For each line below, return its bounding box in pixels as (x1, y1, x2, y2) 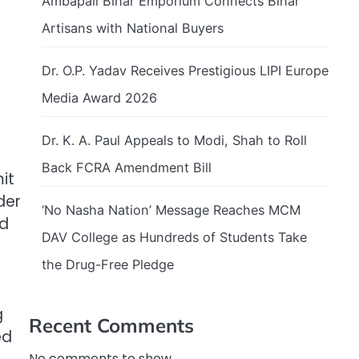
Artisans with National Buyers (42, 19, 224, 36)
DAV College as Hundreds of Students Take (42, 228, 307, 245)
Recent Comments (29, 313, 194, 337)
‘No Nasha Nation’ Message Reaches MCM (42, 201, 301, 218)
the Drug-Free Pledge (42, 256, 174, 272)
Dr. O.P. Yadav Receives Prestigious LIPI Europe (42, 62, 329, 79)
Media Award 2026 (42, 89, 157, 106)
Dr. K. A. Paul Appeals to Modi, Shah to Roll (42, 131, 307, 148)
